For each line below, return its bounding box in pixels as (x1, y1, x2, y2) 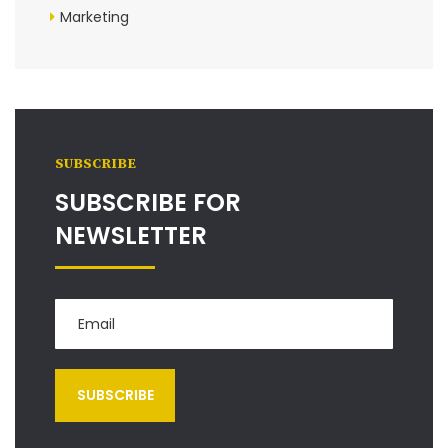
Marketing (60, 6, 129, 27)
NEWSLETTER (55, 218, 207, 252)
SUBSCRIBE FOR (55, 185, 241, 219)
